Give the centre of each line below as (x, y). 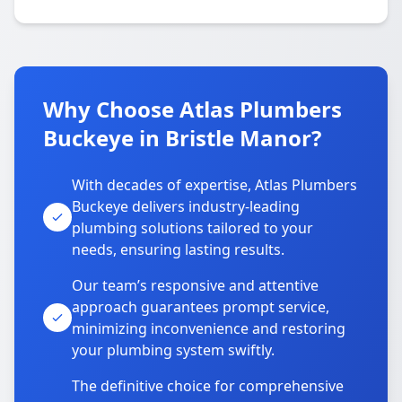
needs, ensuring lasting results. (178, 249)
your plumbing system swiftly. (173, 350)
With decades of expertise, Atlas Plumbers (214, 185)
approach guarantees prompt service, (201, 307)
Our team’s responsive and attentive (195, 285)
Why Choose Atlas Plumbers (192, 109)
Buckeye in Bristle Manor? (182, 138)
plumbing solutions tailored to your (192, 228)
